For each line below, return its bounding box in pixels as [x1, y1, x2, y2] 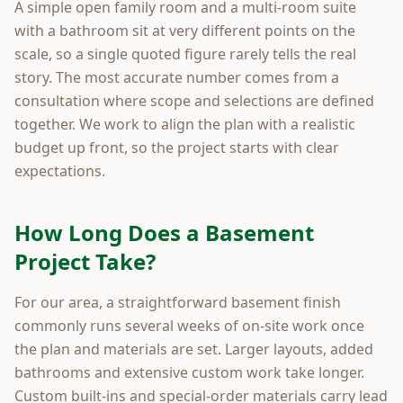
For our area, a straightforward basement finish [14, 291, 341, 312]
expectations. [14, 160, 105, 181]
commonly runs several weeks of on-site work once [14, 315, 364, 336]
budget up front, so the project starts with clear [14, 137, 339, 157]
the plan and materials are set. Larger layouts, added [14, 338, 373, 359]
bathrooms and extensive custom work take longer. [14, 362, 364, 382]
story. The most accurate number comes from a [14, 67, 339, 87]
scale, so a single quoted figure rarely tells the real [14, 43, 356, 64]
